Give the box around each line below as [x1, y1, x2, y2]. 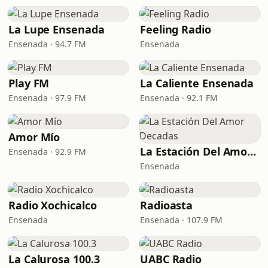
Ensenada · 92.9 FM [8, 146, 86, 157]
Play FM [8, 76, 50, 90]
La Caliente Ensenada [140, 76, 254, 90]
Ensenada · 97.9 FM [8, 92, 86, 103]
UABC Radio [140, 252, 202, 266]
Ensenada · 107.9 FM [140, 214, 223, 226]
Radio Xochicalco [8, 198, 97, 212]
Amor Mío [8, 130, 60, 144]
